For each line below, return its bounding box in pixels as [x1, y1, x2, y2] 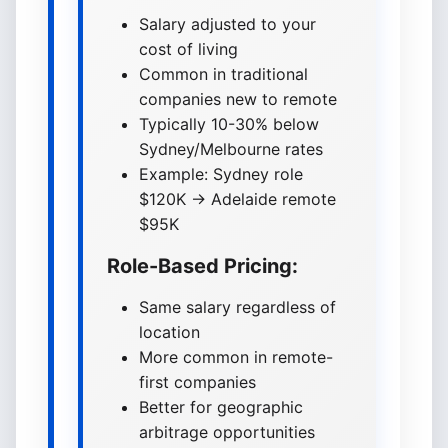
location [139, 322, 200, 342]
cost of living [139, 39, 238, 59]
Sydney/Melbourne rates [139, 139, 323, 159]
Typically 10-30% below [139, 114, 319, 134]
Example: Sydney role [139, 164, 303, 184]
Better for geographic [139, 397, 303, 417]
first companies [139, 372, 256, 392]
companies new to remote [139, 89, 337, 109]
